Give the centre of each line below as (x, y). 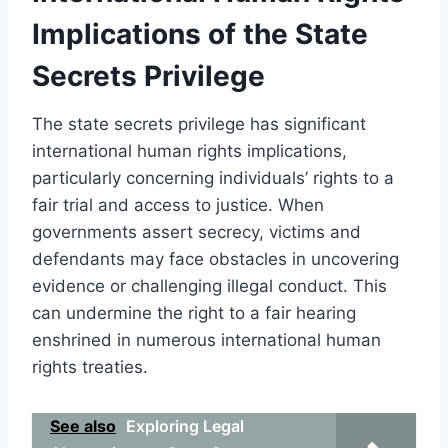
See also (83, 425)
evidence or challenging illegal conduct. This (209, 285)
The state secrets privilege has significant (199, 123)
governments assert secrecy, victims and (196, 231)
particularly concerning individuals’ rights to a (213, 177)
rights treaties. (90, 366)
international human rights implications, (189, 150)
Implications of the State (200, 33)
